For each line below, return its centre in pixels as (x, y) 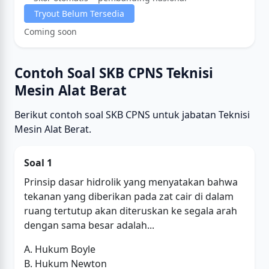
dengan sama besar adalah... (89, 225)
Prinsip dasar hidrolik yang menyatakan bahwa (131, 182)
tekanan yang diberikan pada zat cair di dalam (129, 196)
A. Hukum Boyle (60, 249)
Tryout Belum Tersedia (79, 14)
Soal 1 (38, 163)
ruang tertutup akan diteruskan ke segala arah (131, 211)
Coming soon (50, 32)
